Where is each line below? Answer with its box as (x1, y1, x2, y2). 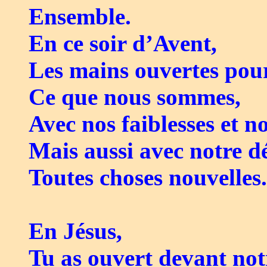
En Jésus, (29, 218, 122, 244)
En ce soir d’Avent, (29, 30, 217, 57)
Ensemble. (29, 4, 131, 30)
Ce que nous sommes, (29, 84, 241, 110)
